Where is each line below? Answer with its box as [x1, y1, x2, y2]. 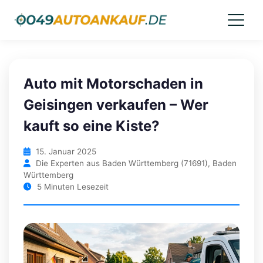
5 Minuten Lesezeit [35, 182, 109, 191]
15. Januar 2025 [33, 147, 96, 156]
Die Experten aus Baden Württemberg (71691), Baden [33, 159, 237, 168]
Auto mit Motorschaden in [23, 75, 203, 92]
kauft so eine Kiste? [23, 117, 160, 134]
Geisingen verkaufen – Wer [23, 96, 208, 113]
